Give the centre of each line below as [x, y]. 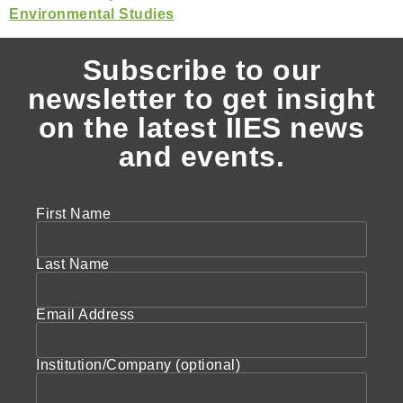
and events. [201, 157]
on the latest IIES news [201, 128]
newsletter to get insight [201, 99]
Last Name [73, 264]
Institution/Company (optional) [138, 365]
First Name [73, 214]
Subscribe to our [201, 71]
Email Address [85, 315]
